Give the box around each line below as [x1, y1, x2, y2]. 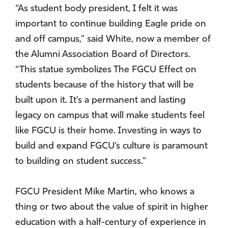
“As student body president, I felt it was [15, 4, 178, 14]
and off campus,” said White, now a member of [15, 35, 211, 45]
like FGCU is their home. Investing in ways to [15, 126, 202, 136]
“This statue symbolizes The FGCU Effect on [15, 65, 196, 75]
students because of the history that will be [15, 80, 194, 91]
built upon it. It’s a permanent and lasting [15, 96, 186, 106]
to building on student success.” [15, 157, 146, 167]
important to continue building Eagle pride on [15, 19, 206, 30]
